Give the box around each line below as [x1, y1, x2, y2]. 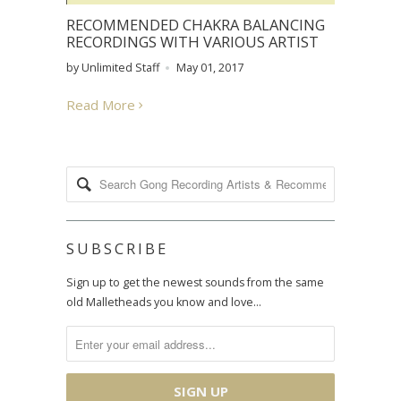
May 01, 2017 [176, 59, 243, 75]
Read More [66, 95, 139, 114]
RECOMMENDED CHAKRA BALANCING [66, 13, 325, 35]
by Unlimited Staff [66, 59, 159, 75]
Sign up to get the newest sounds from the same [66, 275, 324, 290]
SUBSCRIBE [66, 237, 168, 259]
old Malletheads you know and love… [66, 294, 261, 310]
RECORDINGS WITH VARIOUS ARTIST [66, 30, 319, 52]
